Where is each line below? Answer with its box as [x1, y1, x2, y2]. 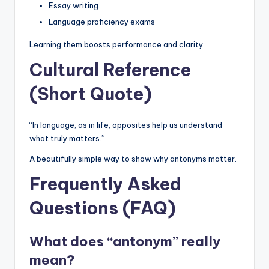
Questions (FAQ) [29, 196, 176, 219]
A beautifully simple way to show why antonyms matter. [29, 153, 237, 163]
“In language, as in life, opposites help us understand [29, 119, 222, 130]
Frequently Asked [29, 172, 181, 195]
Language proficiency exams [49, 16, 155, 26]
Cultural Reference [29, 58, 191, 81]
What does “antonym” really [29, 232, 220, 250]
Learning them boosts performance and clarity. [29, 39, 205, 49]
